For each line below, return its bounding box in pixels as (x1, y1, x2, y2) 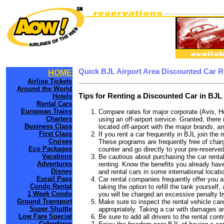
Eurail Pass (36, 175, 72, 182)
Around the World (17, 85, 72, 92)
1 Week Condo (27, 190, 72, 197)
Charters (46, 115, 72, 122)
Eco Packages (28, 145, 72, 152)
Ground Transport (17, 197, 72, 205)
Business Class (24, 122, 72, 130)
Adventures (37, 160, 72, 167)
